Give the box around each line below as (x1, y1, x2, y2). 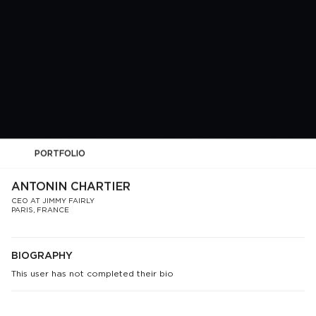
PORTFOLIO (35, 150, 86, 158)
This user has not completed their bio (11, 269, 174, 278)
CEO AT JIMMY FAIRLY (11, 197, 95, 205)
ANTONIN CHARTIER (11, 181, 130, 193)
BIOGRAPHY (11, 251, 73, 260)
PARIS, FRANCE (11, 207, 69, 214)
